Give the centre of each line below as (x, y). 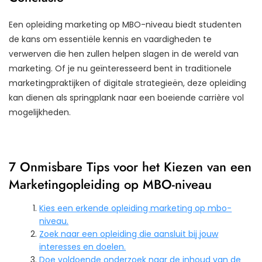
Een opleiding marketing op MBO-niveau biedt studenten (125, 24)
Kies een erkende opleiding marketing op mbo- (136, 208)
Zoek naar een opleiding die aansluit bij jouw (129, 234)
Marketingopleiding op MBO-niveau (110, 184)
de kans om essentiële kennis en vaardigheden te (110, 39)
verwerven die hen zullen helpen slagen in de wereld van (124, 54)
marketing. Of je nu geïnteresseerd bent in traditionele (120, 68)
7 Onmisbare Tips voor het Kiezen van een (130, 166)
